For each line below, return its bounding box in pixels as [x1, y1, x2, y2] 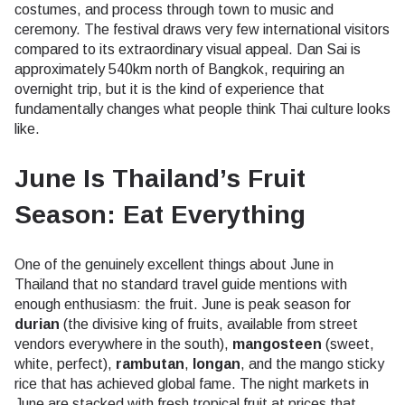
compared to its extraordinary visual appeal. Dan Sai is [14, 41, 361, 57]
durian [14, 316, 60, 332]
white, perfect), [14, 355, 116, 372]
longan [193, 355, 240, 372]
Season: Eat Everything [14, 200, 306, 229]
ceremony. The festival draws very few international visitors [14, 21, 390, 37]
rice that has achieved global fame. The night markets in [14, 375, 369, 391]
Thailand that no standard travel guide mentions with [14, 276, 347, 292]
